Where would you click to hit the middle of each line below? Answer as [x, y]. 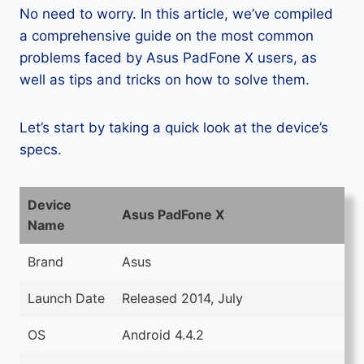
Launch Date [66, 298]
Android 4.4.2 [163, 335]
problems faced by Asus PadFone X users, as [168, 58]
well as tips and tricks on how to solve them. [165, 80]
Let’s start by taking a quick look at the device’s [174, 128]
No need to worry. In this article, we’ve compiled [176, 14]
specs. [41, 149]
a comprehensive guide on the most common [167, 36]
